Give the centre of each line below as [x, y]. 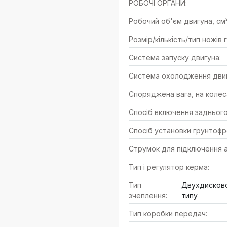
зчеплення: [148, 195]
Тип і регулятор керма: [169, 167]
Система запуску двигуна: [175, 58]
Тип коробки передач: [168, 214]
